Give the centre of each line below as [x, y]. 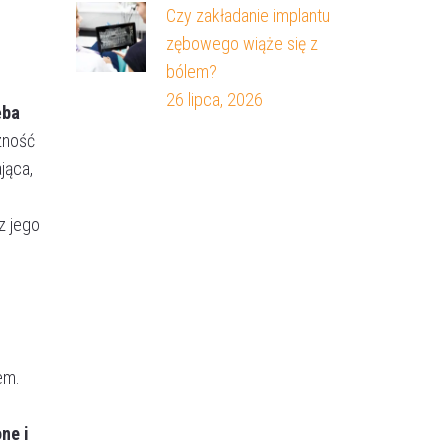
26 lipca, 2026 [214, 99]
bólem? [191, 71]
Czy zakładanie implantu [248, 15]
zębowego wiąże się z [242, 43]
